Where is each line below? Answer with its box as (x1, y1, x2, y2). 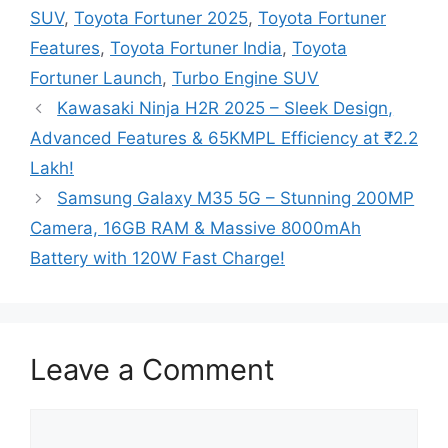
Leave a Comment (30, 352, 275, 388)
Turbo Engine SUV (172, 68, 319, 89)
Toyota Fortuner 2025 (74, 8, 248, 29)
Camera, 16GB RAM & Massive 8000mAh (30, 218, 361, 239)
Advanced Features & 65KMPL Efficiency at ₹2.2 (30, 128, 418, 149)
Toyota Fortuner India (110, 38, 282, 59)
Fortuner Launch (30, 68, 162, 89)
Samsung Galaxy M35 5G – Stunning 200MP (57, 188, 415, 209)
